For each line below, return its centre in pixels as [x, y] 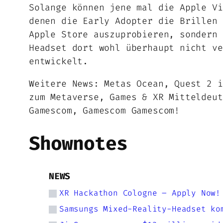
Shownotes [78, 144]
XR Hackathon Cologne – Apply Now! [140, 193]
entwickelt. [59, 61]
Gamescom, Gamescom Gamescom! [104, 110]
